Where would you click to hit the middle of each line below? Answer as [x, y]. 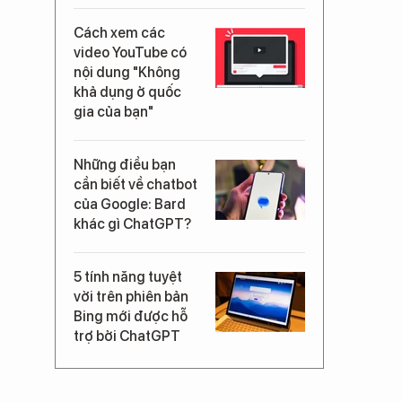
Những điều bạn [125, 165]
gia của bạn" [114, 112]
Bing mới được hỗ [131, 316]
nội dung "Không [127, 72]
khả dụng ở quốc [127, 92]
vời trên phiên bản [131, 297]
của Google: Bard [130, 204]
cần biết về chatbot [135, 184]
